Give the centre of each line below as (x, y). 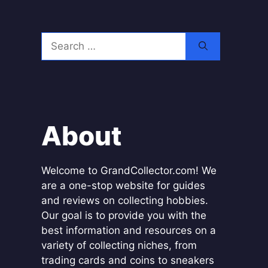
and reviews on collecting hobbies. (124, 200)
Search (57, 39)
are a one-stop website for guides (123, 185)
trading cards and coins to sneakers (127, 260)
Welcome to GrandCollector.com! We (129, 170)
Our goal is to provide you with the (124, 215)
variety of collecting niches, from (119, 245)
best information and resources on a (128, 230)
